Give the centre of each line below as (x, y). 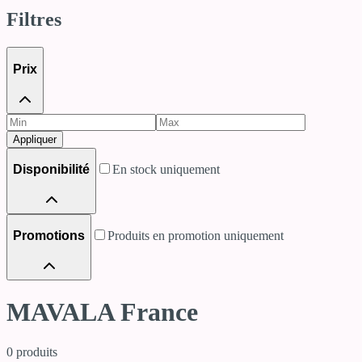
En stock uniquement (166, 170)
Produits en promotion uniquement (196, 236)
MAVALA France (102, 312)
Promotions (49, 236)
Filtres (34, 20)
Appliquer (35, 139)
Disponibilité (51, 170)
